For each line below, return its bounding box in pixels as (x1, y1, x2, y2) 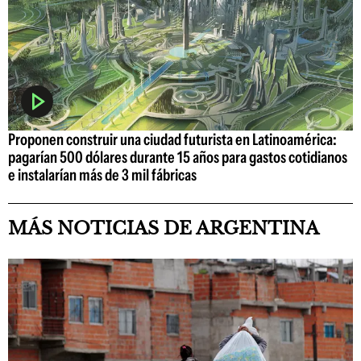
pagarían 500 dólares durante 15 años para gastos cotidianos (8, 147, 347, 168)
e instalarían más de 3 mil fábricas (8, 165, 197, 185)
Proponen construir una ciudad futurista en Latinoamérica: (8, 130, 337, 150)
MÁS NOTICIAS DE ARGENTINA (8, 218, 319, 240)
